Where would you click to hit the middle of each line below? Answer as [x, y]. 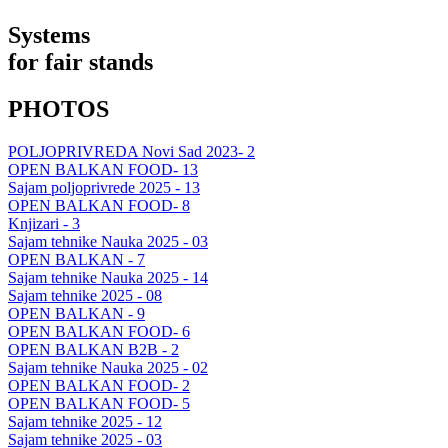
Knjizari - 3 [44, 223]
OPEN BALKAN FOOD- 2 [99, 385]
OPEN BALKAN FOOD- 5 [99, 403]
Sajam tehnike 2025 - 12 [85, 421]
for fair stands [80, 61]
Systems [49, 34]
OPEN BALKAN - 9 [76, 313]
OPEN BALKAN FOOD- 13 [103, 169]
